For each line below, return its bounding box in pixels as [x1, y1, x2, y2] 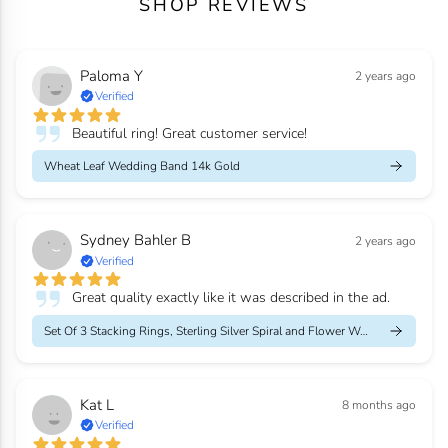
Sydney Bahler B [80, 230, 191, 251]
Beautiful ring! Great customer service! [72, 123, 307, 143]
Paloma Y [80, 65, 143, 86]
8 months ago [342, 397, 416, 414]
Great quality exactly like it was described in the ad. [72, 288, 390, 308]
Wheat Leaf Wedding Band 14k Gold [44, 158, 240, 175]
